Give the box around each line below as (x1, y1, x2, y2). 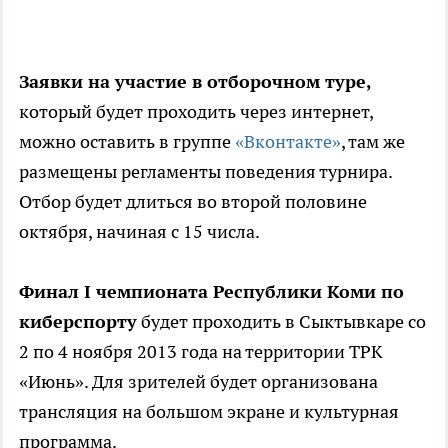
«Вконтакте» (235, 130, 341, 154)
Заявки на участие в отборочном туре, (19, 70, 372, 94)
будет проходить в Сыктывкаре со (137, 310, 426, 334)
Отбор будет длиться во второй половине (19, 190, 367, 214)
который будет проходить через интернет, (19, 100, 373, 124)
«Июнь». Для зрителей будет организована (19, 370, 378, 394)
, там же (341, 130, 405, 154)
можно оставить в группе (19, 130, 235, 154)
